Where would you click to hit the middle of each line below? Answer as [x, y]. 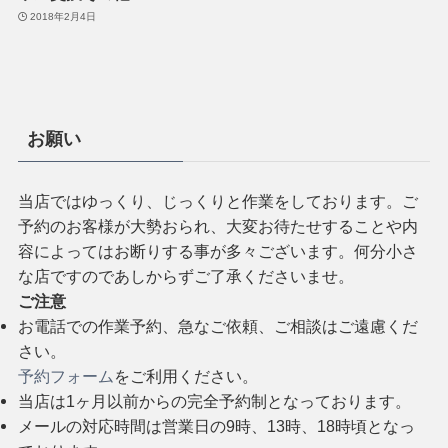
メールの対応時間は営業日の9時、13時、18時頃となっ [216, 425]
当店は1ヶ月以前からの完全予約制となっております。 [214, 400]
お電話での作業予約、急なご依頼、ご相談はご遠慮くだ [217, 325]
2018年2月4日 [63, 17]
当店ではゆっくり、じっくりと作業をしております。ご [217, 200]
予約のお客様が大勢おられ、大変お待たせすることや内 [217, 225]
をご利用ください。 [185, 375]
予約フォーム [65, 375]
